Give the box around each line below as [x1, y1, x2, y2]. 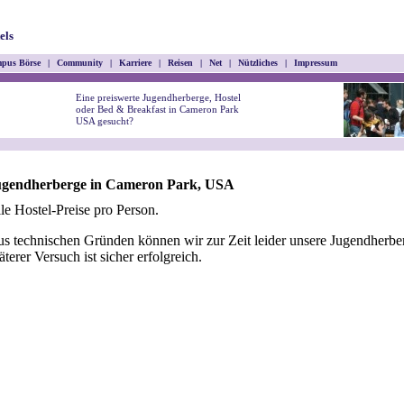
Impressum [289, 58, 343, 68]
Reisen [162, 58, 198, 68]
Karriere [114, 58, 157, 68]
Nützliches [233, 58, 283, 68]
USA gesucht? [76, 115, 133, 126]
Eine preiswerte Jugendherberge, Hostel [76, 92, 241, 103]
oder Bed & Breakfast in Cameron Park [76, 104, 239, 115]
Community [51, 58, 108, 68]
